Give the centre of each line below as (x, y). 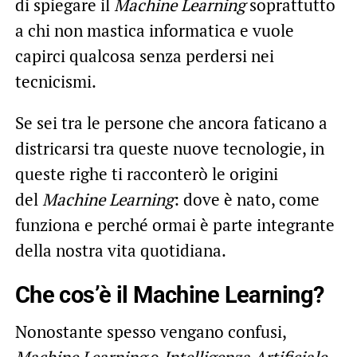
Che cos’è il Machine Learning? (169, 294)
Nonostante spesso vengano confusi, (150, 331)
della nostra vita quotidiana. (120, 250)
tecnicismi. (55, 81)
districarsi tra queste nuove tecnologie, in (169, 148)
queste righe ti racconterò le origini (146, 173)
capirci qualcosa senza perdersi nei (144, 55)
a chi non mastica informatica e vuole (154, 30)
